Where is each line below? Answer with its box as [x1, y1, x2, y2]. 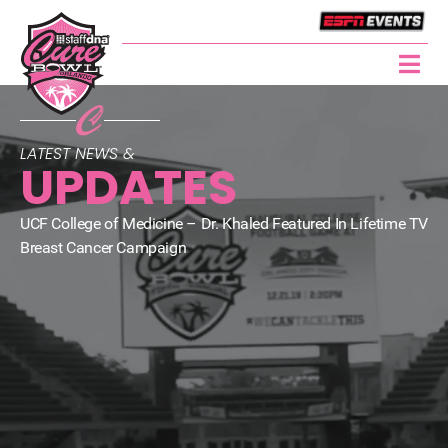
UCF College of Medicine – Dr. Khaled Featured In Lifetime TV [20, 214, 429, 234]
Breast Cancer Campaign [20, 238, 187, 258]
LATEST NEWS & [20, 142, 135, 166]
